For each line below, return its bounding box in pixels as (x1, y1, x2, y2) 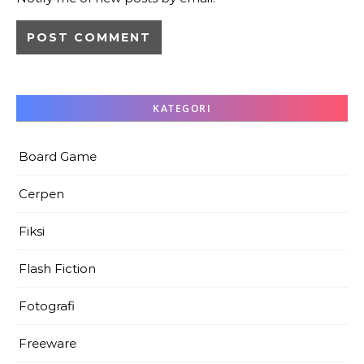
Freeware (19, 336, 76, 351)
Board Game (19, 149, 97, 164)
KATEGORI (153, 102, 211, 115)
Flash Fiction (19, 261, 96, 276)
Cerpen (19, 186, 64, 201)
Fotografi (19, 298, 75, 314)
